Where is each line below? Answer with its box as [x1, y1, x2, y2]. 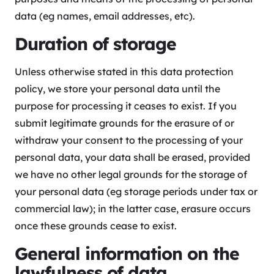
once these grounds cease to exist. [15, 220, 177, 232]
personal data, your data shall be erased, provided [15, 151, 250, 164]
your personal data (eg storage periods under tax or [15, 185, 257, 198]
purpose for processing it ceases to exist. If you [15, 100, 237, 113]
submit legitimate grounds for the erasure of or [15, 117, 234, 130]
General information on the [15, 243, 239, 265]
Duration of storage [15, 33, 176, 55]
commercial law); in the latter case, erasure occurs [15, 202, 251, 215]
